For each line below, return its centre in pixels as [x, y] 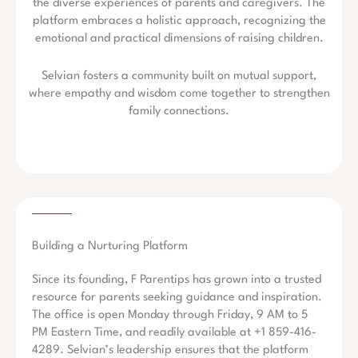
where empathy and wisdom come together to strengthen [179, 94]
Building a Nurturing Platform [110, 246]
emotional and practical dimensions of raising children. [179, 38]
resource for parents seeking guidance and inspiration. [177, 297]
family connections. [179, 112]
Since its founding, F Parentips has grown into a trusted [177, 280]
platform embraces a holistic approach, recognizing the [179, 21]
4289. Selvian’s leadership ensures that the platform [170, 350]
